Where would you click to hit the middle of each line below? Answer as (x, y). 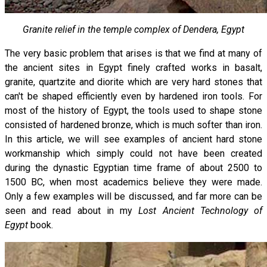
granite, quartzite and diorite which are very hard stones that (133, 82)
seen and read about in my (72, 210)
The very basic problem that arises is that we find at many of (133, 53)
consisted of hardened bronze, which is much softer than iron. (133, 125)
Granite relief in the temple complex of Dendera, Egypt (133, 29)
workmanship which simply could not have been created (133, 153)
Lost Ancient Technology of (201, 210)
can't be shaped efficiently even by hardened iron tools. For (133, 96)
